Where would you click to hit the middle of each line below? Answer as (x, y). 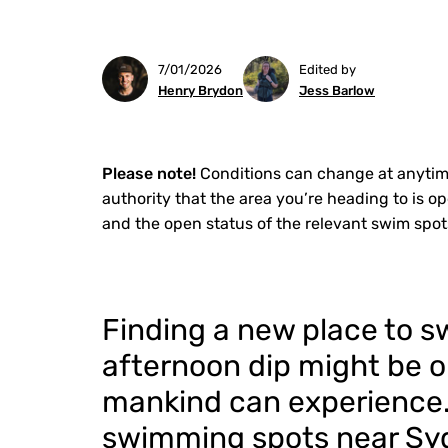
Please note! (151, 173)
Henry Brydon (200, 90)
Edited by (327, 69)
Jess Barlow (337, 90)
